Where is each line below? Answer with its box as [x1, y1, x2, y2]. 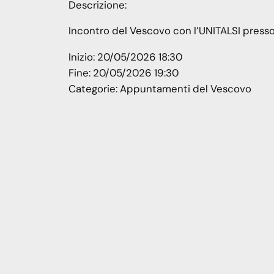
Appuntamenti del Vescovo [120, 82, 251, 96]
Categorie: [68, 82, 120, 96]
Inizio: [68, 50, 97, 64]
